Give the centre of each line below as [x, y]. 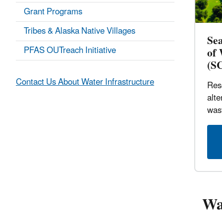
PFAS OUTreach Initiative [70, 51]
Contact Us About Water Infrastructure [85, 83]
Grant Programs [53, 12]
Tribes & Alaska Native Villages [80, 31]
